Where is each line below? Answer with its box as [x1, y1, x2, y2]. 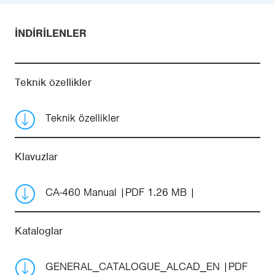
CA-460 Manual [45, 185, 120, 199]
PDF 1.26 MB [125, 185, 187, 199]
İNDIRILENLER [15, 26, 87, 41]
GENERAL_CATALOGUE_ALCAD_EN [45, 260, 223, 274]
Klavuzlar [15, 150, 58, 164]
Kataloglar [15, 224, 63, 238]
